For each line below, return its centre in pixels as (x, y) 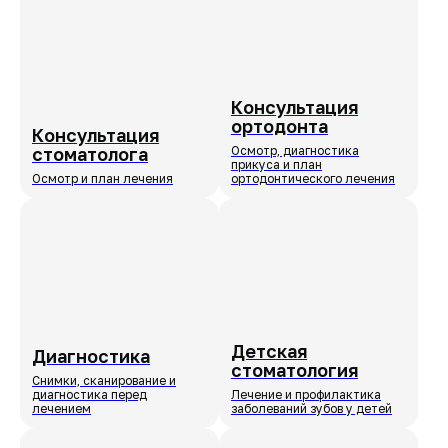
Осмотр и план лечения (102, 179)
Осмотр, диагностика (295, 151)
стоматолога (90, 154)
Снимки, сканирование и (104, 380)
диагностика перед (89, 394)
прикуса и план (276, 165)
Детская (269, 350)
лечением (61, 408)
